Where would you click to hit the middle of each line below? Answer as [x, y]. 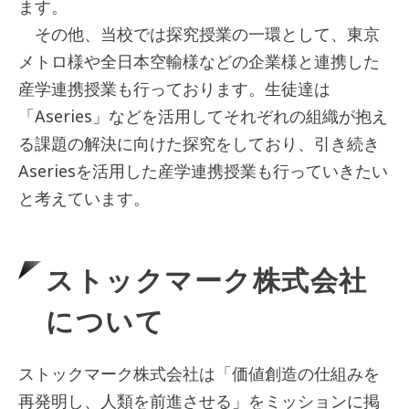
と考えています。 [84, 199]
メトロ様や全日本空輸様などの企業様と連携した [199, 62]
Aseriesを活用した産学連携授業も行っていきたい [203, 171]
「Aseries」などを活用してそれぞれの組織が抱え [203, 116]
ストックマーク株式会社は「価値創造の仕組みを [199, 374]
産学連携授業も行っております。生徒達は [174, 89]
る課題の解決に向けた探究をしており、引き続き [199, 144]
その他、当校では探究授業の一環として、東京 [199, 34]
